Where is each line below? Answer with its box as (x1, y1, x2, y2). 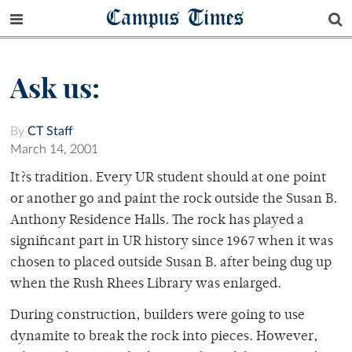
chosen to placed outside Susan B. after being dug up (10, 256, 332, 271)
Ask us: (10, 71, 100, 106)
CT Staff (27, 125, 73, 138)
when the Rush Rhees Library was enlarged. (10, 277, 281, 292)
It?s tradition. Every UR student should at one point (10, 171, 326, 186)
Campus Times (107, 2, 245, 31)
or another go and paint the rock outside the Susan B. (10, 192, 337, 207)
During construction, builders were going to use (10, 309, 305, 324)
